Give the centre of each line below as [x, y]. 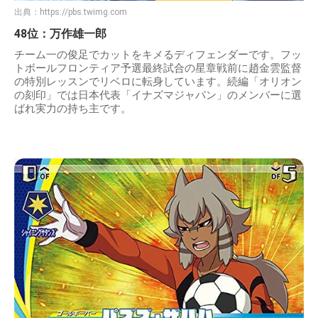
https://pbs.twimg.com [83, 12]
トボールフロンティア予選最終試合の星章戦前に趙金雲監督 [158, 68]
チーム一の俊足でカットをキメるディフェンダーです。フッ [158, 54]
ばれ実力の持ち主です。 [73, 108]
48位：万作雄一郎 [60, 33]
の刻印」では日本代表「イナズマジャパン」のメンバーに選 [158, 95]
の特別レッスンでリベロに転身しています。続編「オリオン [158, 81]
